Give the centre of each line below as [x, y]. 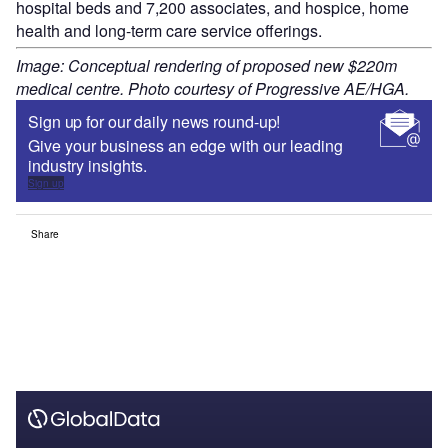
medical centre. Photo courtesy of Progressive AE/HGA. [212, 88]
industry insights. [89, 165]
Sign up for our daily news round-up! [154, 121]
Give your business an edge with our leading [185, 145]
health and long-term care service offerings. [169, 30]
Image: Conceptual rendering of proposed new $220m [206, 65]
